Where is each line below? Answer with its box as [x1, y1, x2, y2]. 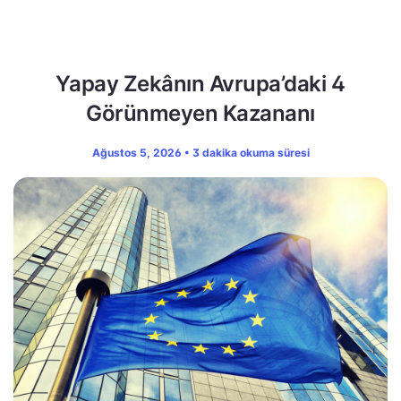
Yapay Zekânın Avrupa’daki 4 [55, 70, 346, 97]
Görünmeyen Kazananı [86, 99, 315, 126]
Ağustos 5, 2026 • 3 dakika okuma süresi [91, 145, 310, 159]
